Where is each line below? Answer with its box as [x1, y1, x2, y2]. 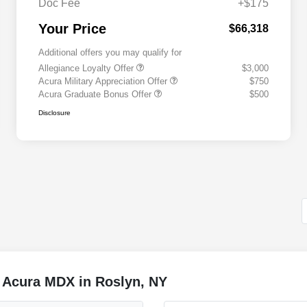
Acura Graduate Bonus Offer [38, 89, 154, 100]
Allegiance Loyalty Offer [38, 63, 136, 74]
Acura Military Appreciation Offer [38, 76, 170, 87]
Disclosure [38, 109, 71, 117]
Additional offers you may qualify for [38, 47, 182, 58]
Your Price [38, 21, 106, 37]
